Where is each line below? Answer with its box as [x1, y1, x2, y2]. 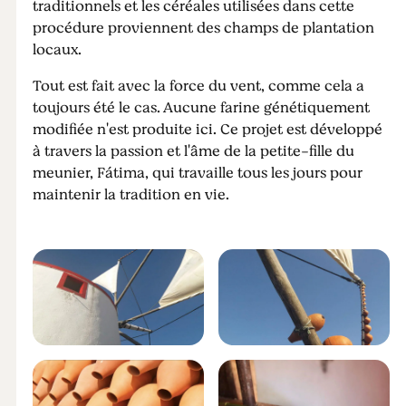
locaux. [32, 39, 82, 61]
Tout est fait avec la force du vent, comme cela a [32, 75, 364, 97]
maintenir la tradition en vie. [32, 184, 229, 206]
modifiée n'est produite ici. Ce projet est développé [32, 119, 382, 140]
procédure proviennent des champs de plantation [32, 17, 374, 39]
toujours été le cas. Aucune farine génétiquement [32, 97, 370, 119]
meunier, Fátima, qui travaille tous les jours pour [32, 162, 362, 184]
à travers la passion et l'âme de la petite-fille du [32, 140, 354, 162]
